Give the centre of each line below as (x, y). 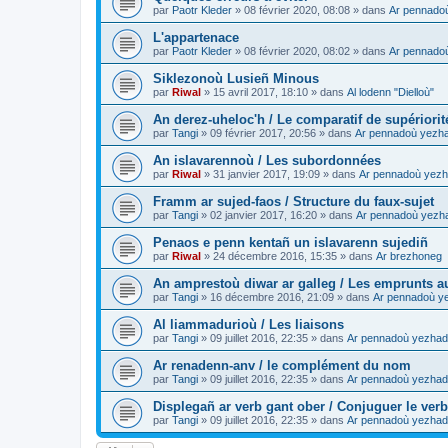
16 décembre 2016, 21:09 (272, 296)
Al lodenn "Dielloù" (390, 91)
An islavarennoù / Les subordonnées (267, 160)
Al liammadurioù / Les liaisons (248, 324)
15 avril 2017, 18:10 (260, 91)
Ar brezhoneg (409, 255)
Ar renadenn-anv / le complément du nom (282, 365)
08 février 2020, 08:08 (297, 9)
